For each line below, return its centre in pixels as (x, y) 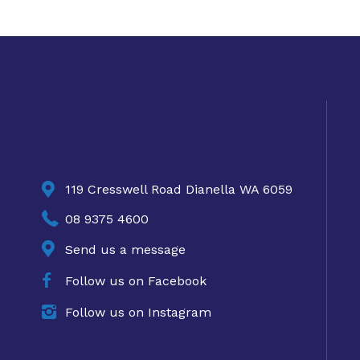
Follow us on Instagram (139, 312)
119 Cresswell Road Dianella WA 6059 (179, 189)
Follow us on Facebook (136, 281)
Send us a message (126, 250)
